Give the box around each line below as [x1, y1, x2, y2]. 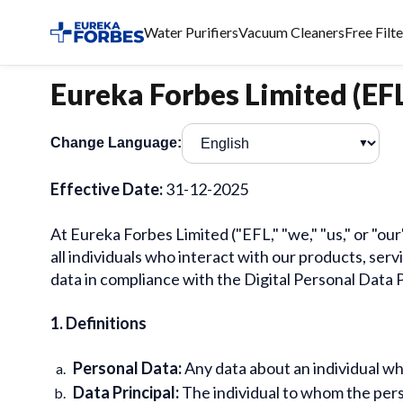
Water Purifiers [144, 23, 238, 40]
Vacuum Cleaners [238, 23, 345, 40]
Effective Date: [50, 178, 166, 199]
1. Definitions [50, 312, 147, 333]
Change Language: [50, 135, 182, 151]
